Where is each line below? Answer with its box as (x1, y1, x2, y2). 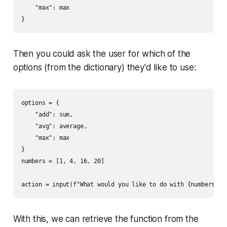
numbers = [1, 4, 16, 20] (21, 157, 104, 165)
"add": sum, (21, 110, 73, 118)
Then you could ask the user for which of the (13, 48, 191, 59)
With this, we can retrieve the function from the (13, 213, 199, 224)
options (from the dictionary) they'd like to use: (13, 62, 196, 72)
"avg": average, (21, 122, 87, 130)
